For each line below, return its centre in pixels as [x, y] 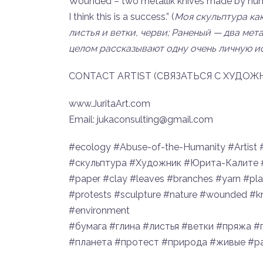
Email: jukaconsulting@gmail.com [141, 119]
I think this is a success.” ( [122, 17]
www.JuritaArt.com [109, 104]
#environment [99, 210]
